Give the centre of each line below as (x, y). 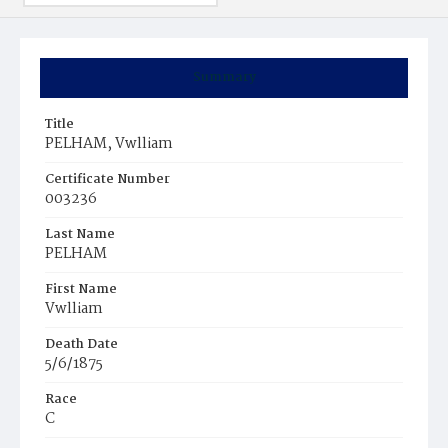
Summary (224, 77)
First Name (81, 289)
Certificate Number (107, 179)
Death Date (81, 344)
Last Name (80, 234)
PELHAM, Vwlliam (109, 144)
